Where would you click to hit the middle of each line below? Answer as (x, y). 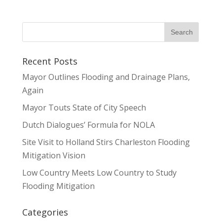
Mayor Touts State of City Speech (84, 107)
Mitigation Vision (54, 155)
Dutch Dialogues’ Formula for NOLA (88, 125)
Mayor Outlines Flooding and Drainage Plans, (106, 77)
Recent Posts (50, 61)
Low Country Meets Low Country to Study (99, 172)
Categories (45, 212)
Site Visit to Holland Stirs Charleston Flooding (106, 142)
